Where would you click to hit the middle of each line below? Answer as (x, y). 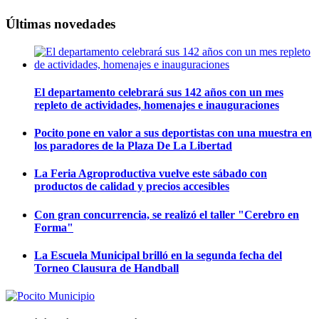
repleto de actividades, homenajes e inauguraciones (157, 105)
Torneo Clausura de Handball (106, 268)
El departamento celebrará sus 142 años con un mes (159, 92)
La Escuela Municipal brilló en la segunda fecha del (158, 256)
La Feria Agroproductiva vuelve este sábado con (151, 174)
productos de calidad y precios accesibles (132, 187)
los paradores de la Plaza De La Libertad (133, 146)
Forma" (54, 227)
